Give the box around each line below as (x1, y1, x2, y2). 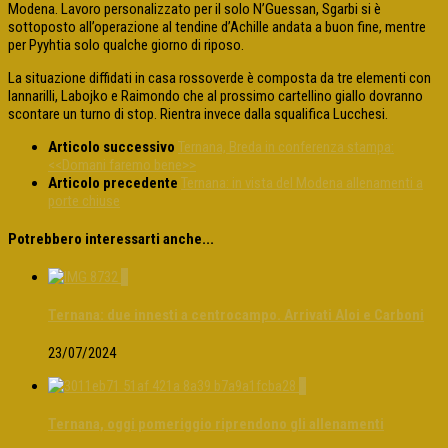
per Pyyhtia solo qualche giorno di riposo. (8, 35, 247, 54)
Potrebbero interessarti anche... (8, 229, 214, 248)
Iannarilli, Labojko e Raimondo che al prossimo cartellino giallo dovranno (8, 86, 423, 105)
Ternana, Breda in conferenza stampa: (178, 137, 394, 156)
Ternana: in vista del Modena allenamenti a (181, 173, 423, 192)
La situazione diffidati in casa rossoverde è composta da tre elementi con (8, 68, 431, 87)
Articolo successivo (48, 137, 178, 156)
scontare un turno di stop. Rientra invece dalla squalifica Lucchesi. (8, 104, 391, 123)
